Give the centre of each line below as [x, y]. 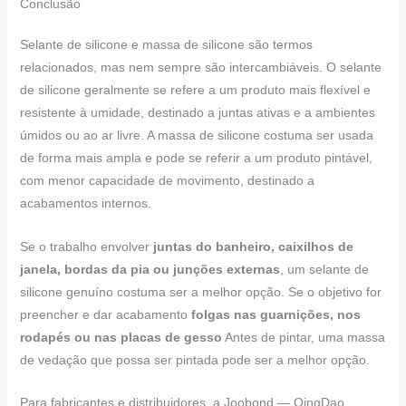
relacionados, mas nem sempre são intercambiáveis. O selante [200, 68]
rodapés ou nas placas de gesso [121, 337]
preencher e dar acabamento [105, 314]
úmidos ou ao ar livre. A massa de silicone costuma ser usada [196, 135]
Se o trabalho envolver [86, 246]
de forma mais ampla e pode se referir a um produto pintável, [196, 158]
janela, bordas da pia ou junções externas [150, 269]
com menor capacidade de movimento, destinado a [167, 181]
